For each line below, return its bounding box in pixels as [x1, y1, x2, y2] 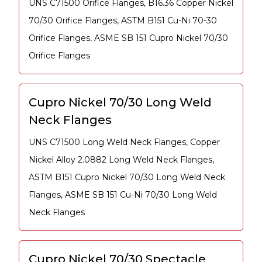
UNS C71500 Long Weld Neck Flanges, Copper [29, 137, 220, 148]
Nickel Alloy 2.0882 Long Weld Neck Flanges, [29, 154, 214, 166]
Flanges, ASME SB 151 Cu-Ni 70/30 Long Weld [29, 189, 217, 201]
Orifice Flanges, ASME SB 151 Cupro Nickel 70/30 [29, 33, 228, 44]
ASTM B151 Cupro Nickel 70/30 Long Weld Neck [29, 172, 225, 183]
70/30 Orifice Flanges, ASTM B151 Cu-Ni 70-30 [29, 15, 217, 26]
